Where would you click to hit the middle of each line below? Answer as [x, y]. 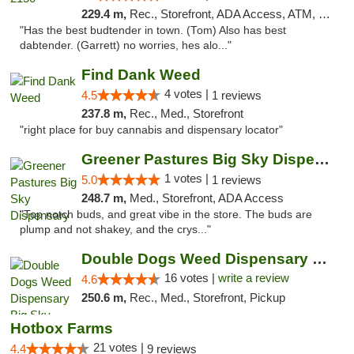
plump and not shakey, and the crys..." [115, 230]
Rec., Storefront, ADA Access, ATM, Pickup [224, 14]
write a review [253, 278]
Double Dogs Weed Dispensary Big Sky [319, 259]
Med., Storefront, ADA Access [206, 198]
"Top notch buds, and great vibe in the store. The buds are [166, 215]
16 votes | [191, 278]
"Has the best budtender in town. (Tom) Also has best [153, 30]
